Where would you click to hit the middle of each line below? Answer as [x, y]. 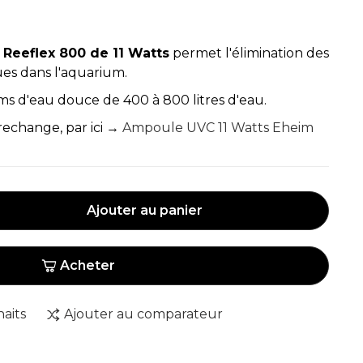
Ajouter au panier [144, 210]
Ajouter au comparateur [143, 314]
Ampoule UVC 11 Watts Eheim [218, 128]
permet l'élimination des [249, 53]
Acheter [87, 265]
